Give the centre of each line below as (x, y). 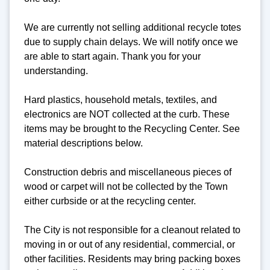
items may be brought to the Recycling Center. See (132, 129)
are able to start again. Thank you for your (112, 57)
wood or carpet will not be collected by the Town (126, 187)
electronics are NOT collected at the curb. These (127, 115)
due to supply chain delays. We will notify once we (131, 42)
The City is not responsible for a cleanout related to (132, 230)
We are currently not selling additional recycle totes (133, 28)
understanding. (56, 71)
